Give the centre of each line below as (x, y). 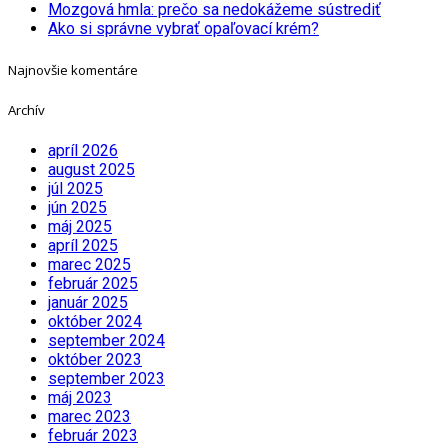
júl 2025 (75, 188)
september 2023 (106, 378)
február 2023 (93, 435)
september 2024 (106, 340)
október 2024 (95, 321)
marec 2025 (89, 264)
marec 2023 (89, 416)
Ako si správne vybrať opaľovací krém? (183, 29)
